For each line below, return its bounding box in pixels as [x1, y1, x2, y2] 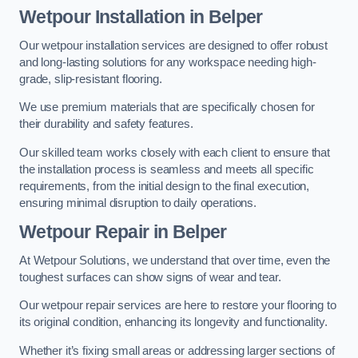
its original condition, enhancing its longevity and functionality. [19, 316, 328, 329]
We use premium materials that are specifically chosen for [19, 101, 315, 114]
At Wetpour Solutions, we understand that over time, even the [19, 253, 331, 267]
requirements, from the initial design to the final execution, [19, 179, 310, 193]
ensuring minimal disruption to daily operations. [19, 196, 257, 209]
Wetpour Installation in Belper [19, 6, 263, 28]
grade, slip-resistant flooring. [19, 72, 162, 86]
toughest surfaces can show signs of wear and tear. [19, 270, 281, 284]
